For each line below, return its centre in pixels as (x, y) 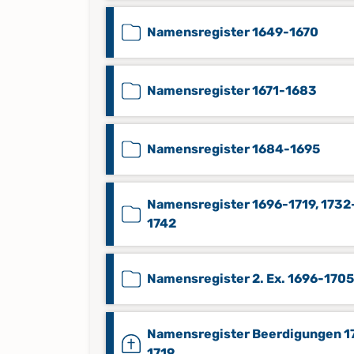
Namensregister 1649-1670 (233, 32)
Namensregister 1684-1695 (233, 149)
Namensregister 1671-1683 (232, 90)
